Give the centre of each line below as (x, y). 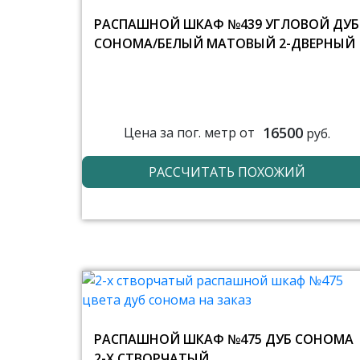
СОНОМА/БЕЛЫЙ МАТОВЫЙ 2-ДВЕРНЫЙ (225, 43)
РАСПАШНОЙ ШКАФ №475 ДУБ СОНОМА (224, 339)
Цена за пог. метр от (189, 133)
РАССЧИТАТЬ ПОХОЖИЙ (227, 172)
